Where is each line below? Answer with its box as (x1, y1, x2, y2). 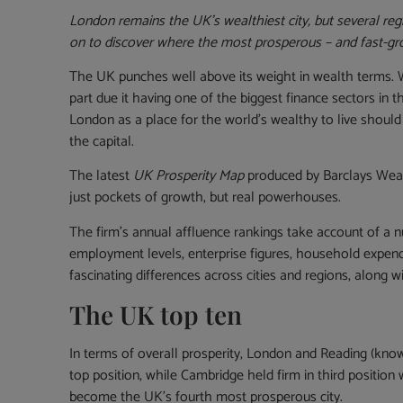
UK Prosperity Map (133, 164, 245, 189)
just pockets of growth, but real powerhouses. (69, 185, 342, 210)
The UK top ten (69, 298, 243, 332)
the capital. (69, 129, 135, 154)
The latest (69, 164, 134, 189)
